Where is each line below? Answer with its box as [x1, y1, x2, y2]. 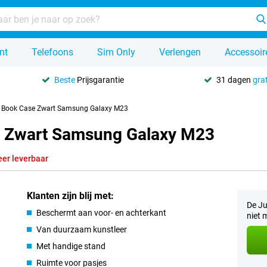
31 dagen [216, 74, 253, 85]
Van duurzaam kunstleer [36, 225, 128, 234]
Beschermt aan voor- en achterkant [36, 208, 167, 218]
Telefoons [32, 46, 73, 58]
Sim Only [97, 46, 135, 58]
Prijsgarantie [75, 74, 125, 85]
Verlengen [159, 46, 201, 58]
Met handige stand [36, 241, 106, 251]
